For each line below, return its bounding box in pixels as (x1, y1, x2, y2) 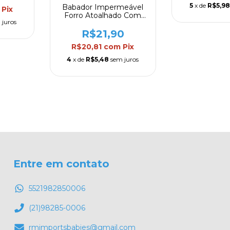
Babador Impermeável (62, 3, 144, 12)
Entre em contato (13, 158, 109, 170)
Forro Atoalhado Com (64, 11, 142, 21)
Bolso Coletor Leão (68, 19, 137, 29)
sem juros (110, 55, 139, 64)
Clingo (91, 27, 114, 37)
